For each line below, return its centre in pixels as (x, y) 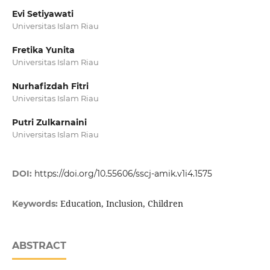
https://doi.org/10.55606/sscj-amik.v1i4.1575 (123, 174)
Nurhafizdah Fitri (50, 86)
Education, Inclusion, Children (121, 204)
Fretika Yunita (43, 50)
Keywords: (36, 204)
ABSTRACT (39, 246)
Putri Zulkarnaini (49, 123)
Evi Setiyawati (42, 14)
